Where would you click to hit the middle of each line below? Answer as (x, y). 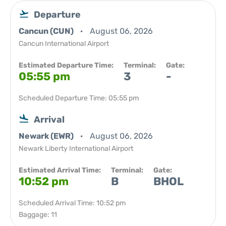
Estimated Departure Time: (66, 65)
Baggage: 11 (38, 215)
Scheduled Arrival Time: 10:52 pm (72, 203)
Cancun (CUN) (47, 31)
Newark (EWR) (47, 136)
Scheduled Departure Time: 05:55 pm (79, 98)
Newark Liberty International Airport (76, 149)
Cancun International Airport (64, 44)
